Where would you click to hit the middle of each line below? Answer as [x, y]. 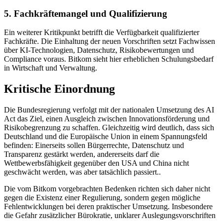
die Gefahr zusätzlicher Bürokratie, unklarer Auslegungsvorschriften [110, 216]
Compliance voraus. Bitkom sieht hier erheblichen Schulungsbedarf [109, 59]
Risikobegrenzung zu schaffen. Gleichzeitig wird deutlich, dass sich [109, 128]
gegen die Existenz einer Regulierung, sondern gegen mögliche [102, 198]
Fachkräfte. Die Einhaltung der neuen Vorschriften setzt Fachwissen [110, 41]
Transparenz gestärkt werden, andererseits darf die [82, 154]
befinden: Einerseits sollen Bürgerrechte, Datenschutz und [94, 146]
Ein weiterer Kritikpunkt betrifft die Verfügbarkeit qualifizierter [102, 33]
